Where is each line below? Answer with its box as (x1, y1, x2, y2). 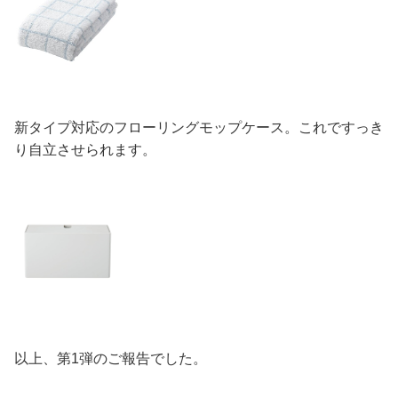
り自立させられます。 (14, 141, 156, 157)
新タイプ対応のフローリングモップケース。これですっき (14, 119, 384, 135)
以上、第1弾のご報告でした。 (14, 351, 207, 367)
